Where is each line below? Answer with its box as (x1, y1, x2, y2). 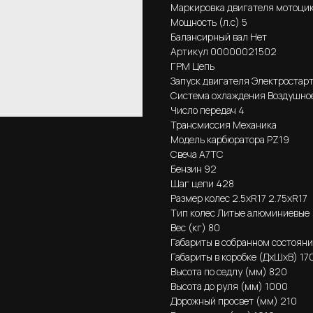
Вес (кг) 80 (170, 220, 220, 234)
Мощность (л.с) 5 (170, 15, 247, 29)
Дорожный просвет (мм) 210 (170, 293, 297, 307)
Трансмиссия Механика (170, 117, 277, 131)
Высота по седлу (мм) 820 (170, 264, 287, 278)
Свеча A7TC (170, 147, 224, 161)
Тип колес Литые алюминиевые (170, 205, 310, 219)
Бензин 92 (170, 161, 217, 175)
